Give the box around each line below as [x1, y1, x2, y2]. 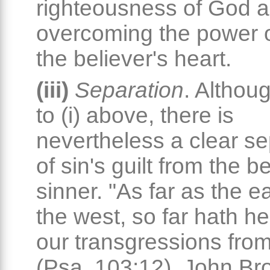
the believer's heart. [36, 46, 231, 72]
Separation [75, 78, 184, 103]
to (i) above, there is [36, 103, 234, 128]
